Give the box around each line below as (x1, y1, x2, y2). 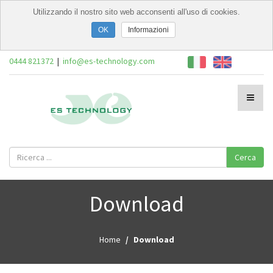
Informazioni (128, 25, 169, 34)
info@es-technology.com (63, 55, 155, 66)
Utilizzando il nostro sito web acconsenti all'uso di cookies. (33, 7, 240, 16)
